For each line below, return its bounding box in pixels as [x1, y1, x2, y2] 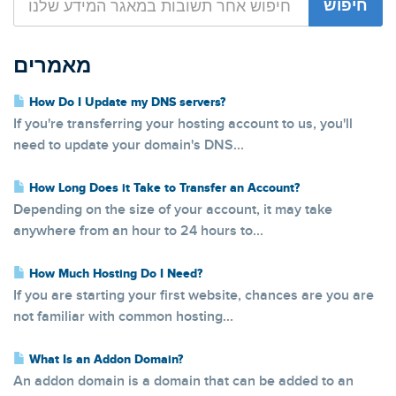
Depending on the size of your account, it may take [13, 202, 332, 218]
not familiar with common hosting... [13, 308, 233, 325]
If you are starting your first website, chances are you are [13, 287, 374, 304]
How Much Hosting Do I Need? [26, 266, 202, 282]
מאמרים [13, 56, 91, 77]
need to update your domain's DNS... [13, 137, 244, 154]
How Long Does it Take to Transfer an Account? [26, 180, 300, 196]
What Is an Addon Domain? [26, 352, 183, 368]
